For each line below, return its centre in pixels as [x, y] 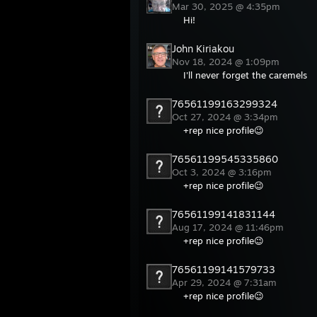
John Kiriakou [203, 49]
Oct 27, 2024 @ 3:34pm [226, 117]
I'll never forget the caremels [245, 75]
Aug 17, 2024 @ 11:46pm [229, 227]
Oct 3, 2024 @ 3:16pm [223, 172]
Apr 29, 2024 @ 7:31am [226, 283]
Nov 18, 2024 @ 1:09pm [227, 62]
